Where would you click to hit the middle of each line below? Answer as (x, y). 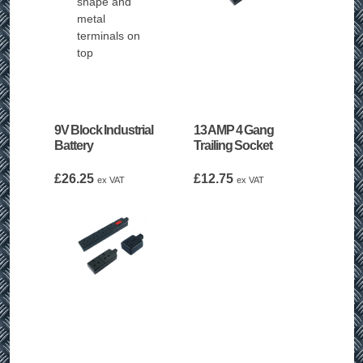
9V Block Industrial (103, 130)
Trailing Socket (233, 145)
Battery (73, 145)
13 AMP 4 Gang (234, 130)
